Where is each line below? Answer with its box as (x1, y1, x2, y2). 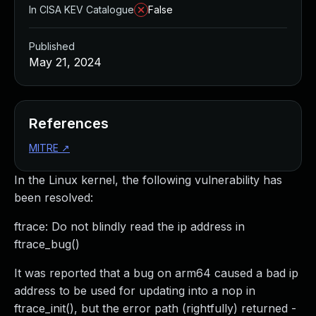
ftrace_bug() (14, 237, 80, 251)
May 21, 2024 (29, 55, 102, 69)
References (29, 115, 109, 132)
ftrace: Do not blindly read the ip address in (14, 219, 245, 233)
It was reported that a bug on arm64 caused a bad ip (14, 266, 298, 280)
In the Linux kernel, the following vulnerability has (14, 173, 282, 187)
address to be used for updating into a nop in (14, 284, 255, 298)
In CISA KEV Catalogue (29, 4, 134, 16)
